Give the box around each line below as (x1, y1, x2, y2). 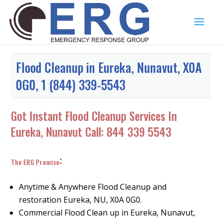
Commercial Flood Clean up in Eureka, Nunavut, (19, 207, 196, 218)
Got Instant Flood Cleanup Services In (11, 108, 177, 124)
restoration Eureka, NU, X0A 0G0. (19, 194, 142, 205)
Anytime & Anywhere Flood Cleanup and (19, 181, 167, 192)
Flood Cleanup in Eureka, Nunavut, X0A (16, 58, 202, 76)
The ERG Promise (11, 157, 60, 167)
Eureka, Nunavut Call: (11, 123, 107, 140)
